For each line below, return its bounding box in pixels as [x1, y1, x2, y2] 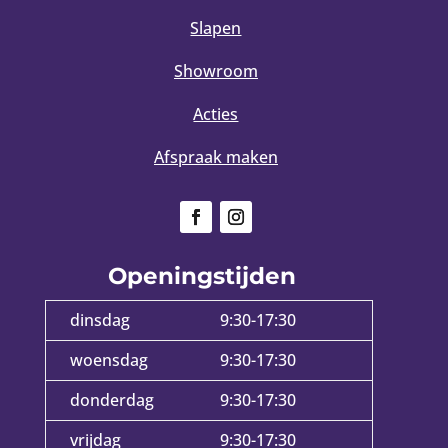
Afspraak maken [153, 145, 278, 168]
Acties [193, 102, 239, 125]
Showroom [173, 59, 258, 82]
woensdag [69, 348, 148, 371]
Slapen [190, 16, 242, 39]
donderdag [69, 388, 154, 411]
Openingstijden [107, 261, 303, 290]
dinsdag [69, 308, 130, 331]
